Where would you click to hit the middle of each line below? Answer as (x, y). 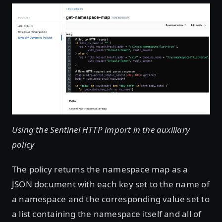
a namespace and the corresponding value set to (111, 199)
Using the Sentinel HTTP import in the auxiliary (101, 129)
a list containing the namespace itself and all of (107, 214)
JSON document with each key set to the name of (111, 184)
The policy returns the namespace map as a (100, 169)
